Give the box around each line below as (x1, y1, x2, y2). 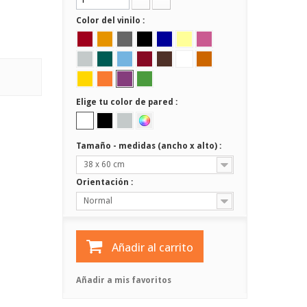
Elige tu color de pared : (75, 97, 180, 107)
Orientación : (75, 177, 135, 187)
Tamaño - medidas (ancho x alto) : (75, 141, 223, 151)
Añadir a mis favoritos (75, 275, 171, 285)
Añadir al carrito (111, 241, 193, 254)
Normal (83, 196, 112, 206)
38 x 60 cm (83, 160, 125, 169)
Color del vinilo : (75, 16, 147, 25)
